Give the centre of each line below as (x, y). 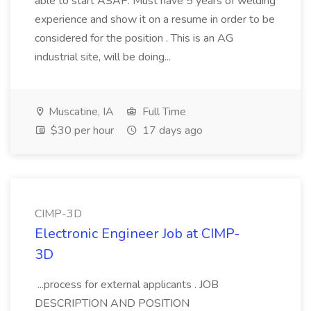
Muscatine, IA (80, 112)
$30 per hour (81, 131)
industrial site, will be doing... (104, 57)
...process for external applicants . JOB (127, 285)
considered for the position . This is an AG (134, 38)
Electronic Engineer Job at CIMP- (137, 234)
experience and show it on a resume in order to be (155, 19)
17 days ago (171, 131)
